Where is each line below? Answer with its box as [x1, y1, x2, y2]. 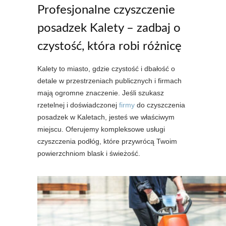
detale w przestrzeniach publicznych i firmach [37, 77, 182, 85]
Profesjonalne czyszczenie [37, 4, 175, 16]
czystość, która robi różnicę [37, 40, 182, 52]
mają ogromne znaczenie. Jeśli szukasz [37, 89, 164, 97]
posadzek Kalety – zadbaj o [37, 22, 181, 34]
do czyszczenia [135, 101, 185, 109]
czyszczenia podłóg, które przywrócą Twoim [37, 137, 177, 145]
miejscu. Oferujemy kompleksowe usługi [37, 125, 165, 133]
